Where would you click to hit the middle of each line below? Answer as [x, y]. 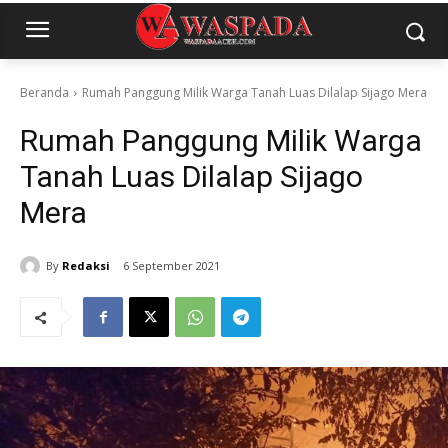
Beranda [44, 92]
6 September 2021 [171, 266]
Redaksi [86, 265]
